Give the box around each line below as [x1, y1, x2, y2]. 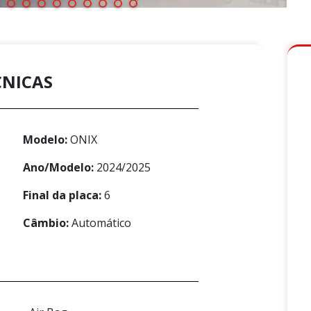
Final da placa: [23, 187, 101, 203]
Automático [69, 215, 131, 231]
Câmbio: [23, 215, 69, 231]
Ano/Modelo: [23, 160, 94, 176]
